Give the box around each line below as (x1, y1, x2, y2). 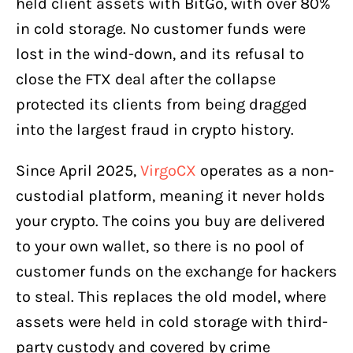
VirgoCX (140, 162, 196, 180)
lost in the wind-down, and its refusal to (16, 45, 304, 64)
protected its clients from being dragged (16, 95, 307, 114)
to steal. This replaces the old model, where (16, 288, 326, 307)
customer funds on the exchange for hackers (16, 262, 337, 281)
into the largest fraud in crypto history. (16, 121, 294, 139)
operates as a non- (196, 162, 334, 180)
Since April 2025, (16, 162, 140, 180)
